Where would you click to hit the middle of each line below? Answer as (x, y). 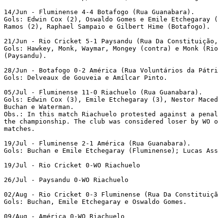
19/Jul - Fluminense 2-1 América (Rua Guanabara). (97, 143)
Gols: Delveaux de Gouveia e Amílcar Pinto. (88, 77)
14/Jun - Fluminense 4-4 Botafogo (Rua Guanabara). (99, 12)
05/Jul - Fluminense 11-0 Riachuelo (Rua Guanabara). (103, 92)
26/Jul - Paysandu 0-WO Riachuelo (68, 180)
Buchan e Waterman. (41, 107)
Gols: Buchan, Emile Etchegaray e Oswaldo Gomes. (97, 201)
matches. (19, 128)
